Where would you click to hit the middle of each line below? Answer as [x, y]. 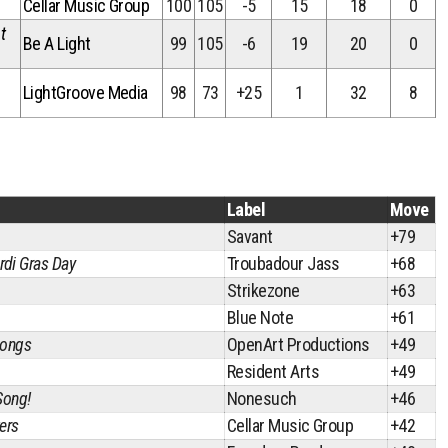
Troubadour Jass [283, 263]
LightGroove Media [85, 92]
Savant [250, 236]
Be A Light [57, 43]
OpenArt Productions [298, 344]
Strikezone [263, 290]
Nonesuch [262, 398]
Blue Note [260, 317]
